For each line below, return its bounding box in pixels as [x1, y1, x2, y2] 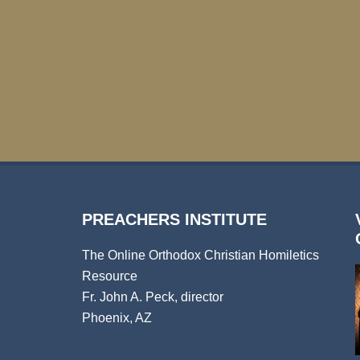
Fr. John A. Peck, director [82, 290, 223, 304]
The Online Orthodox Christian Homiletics [82, 248, 319, 262]
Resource [82, 269, 137, 283]
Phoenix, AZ [82, 311, 152, 325]
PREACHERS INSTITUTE [82, 211, 267, 228]
